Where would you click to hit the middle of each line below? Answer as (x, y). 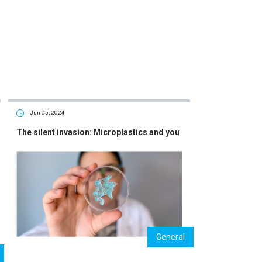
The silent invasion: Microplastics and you (98, 132)
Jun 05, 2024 (48, 113)
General (171, 237)
